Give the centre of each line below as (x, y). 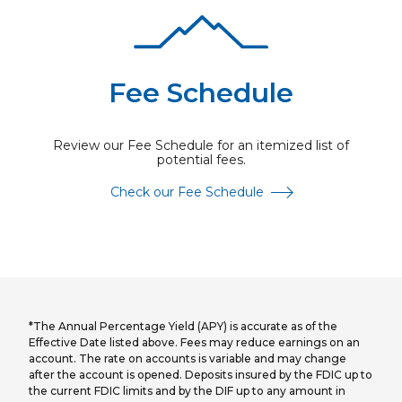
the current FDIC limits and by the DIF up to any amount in (187, 391)
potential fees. (201, 160)
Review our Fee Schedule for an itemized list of (201, 146)
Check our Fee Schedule (187, 192)
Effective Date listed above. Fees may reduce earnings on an (194, 343)
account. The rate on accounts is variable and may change (188, 359)
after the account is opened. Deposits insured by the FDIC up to (201, 375)
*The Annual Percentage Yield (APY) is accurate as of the (183, 327)
